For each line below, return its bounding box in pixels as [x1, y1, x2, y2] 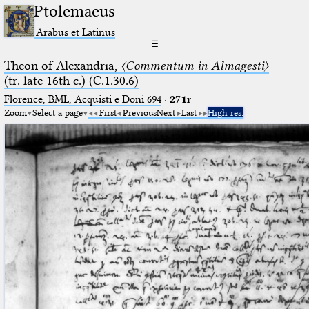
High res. [207, 106, 243, 118]
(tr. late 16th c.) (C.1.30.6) [3, 72, 139, 88]
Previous [122, 106, 157, 118]
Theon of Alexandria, [3, 57, 121, 73]
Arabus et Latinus [36, 25, 116, 39]
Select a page [32, 106, 83, 118]
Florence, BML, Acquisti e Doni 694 [3, 92, 161, 106]
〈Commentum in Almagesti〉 [120, 57, 269, 73]
